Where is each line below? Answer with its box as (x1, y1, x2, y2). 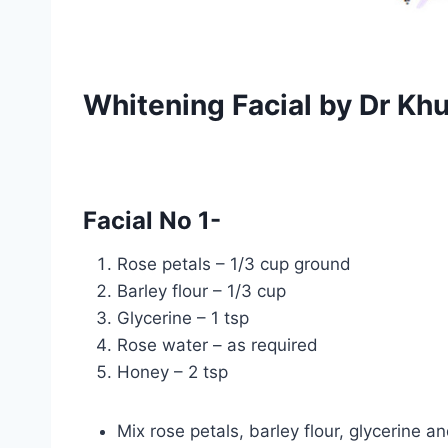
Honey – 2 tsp (117, 362, 228, 383)
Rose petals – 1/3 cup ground (117, 254, 351, 275)
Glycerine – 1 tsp (117, 308, 249, 329)
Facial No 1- (83, 206, 221, 236)
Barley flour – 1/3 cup (117, 281, 286, 302)
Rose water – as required (117, 335, 318, 356)
